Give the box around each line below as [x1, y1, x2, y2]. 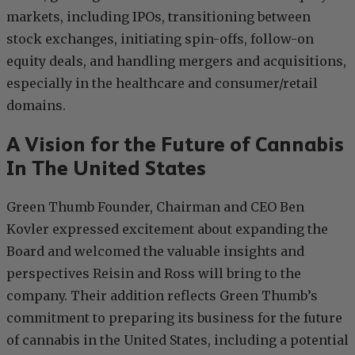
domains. [6, 97, 66, 114]
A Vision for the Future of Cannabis [6, 132, 344, 157]
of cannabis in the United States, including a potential [6, 332, 349, 349]
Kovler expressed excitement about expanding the [6, 221, 328, 238]
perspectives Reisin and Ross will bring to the [6, 265, 301, 282]
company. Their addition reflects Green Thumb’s [6, 288, 318, 304]
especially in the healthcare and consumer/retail [6, 75, 318, 92]
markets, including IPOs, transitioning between [6, 9, 311, 25]
